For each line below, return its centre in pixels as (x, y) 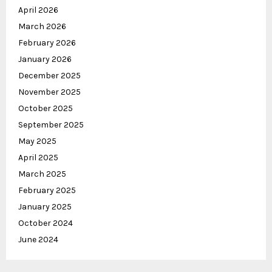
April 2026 (38, 10)
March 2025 (42, 174)
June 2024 (38, 239)
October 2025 (46, 108)
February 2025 (47, 190)
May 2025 (37, 141)
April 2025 (38, 157)
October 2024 (46, 223)
